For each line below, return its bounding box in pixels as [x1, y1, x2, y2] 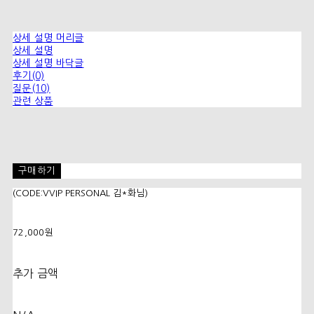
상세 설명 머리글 [13, 33, 84, 43]
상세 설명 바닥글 [13, 58, 84, 69]
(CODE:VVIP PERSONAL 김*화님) [13, 189, 148, 198]
